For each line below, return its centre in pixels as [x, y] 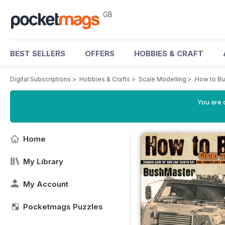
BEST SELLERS [38, 53]
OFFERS [100, 53]
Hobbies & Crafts [105, 79]
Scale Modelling [162, 79]
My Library [43, 161]
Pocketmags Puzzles [63, 207]
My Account [46, 184]
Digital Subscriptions [40, 79]
